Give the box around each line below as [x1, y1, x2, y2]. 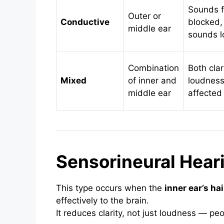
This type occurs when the [56, 182, 164, 193]
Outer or [128, 10, 161, 21]
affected [188, 87, 222, 98]
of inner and [128, 75, 176, 85]
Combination [128, 62, 179, 73]
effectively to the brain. [56, 195, 149, 205]
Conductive [60, 16, 109, 27]
